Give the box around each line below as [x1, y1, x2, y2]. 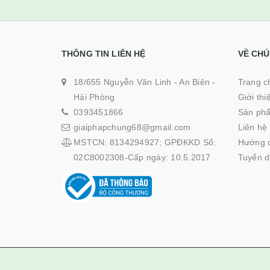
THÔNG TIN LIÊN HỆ [61, 49, 146, 59]
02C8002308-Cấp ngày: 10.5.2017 [74, 152, 211, 163]
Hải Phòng [74, 92, 115, 102]
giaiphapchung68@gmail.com [74, 122, 191, 133]
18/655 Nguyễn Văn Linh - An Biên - [74, 77, 216, 87]
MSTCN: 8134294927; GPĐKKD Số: [74, 137, 216, 148]
